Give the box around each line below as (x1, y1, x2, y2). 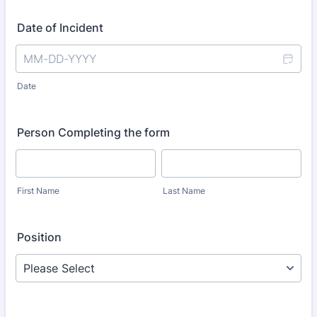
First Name (17, 185, 59, 196)
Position (17, 230, 62, 244)
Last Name (163, 185, 205, 196)
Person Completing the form (17, 125, 170, 139)
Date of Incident (17, 21, 103, 35)
